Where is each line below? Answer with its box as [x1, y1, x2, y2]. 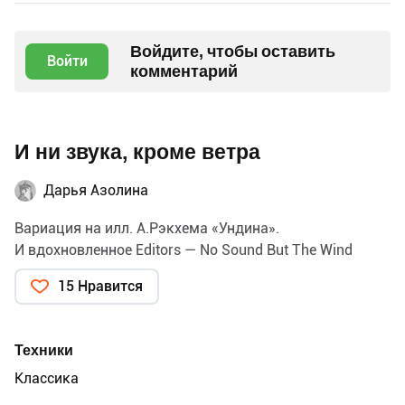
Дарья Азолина [43, 181, 148, 199]
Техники [14, 341, 73, 359]
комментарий [130, 61, 238, 80]
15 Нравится [58, 277, 143, 295]
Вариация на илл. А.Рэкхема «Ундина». [14, 219, 279, 237]
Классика [14, 369, 79, 387]
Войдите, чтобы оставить [130, 41, 335, 61]
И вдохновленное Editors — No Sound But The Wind [14, 240, 353, 259]
